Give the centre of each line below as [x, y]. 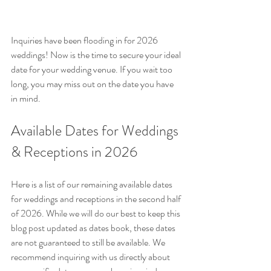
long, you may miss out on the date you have [93, 83]
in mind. [27, 98]
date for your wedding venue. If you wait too [93, 69]
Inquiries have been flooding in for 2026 [85, 40]
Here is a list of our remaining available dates [93, 184]
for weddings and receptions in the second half [97, 198]
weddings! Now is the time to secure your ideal [97, 54]
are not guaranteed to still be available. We [89, 242]
